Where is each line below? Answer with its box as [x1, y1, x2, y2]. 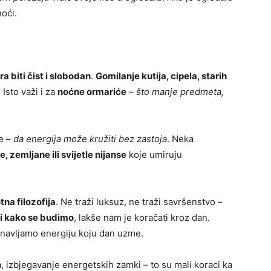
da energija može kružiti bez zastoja [13, 133, 167, 145]
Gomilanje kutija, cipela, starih [96, 70, 227, 82]
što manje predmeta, [136, 86, 224, 98]
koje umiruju [126, 149, 182, 161]
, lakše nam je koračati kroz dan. [74, 212, 210, 224]
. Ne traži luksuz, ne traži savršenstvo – [56, 196, 223, 208]
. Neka [167, 133, 194, 145]
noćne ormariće [57, 86, 126, 98]
